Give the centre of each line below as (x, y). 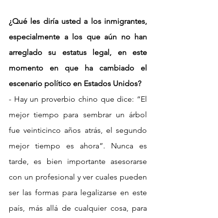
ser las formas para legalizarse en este (78, 192)
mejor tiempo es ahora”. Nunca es (78, 145)
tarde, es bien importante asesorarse (78, 161)
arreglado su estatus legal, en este (78, 52)
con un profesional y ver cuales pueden (78, 177)
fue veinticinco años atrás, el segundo (78, 130)
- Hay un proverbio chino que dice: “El (78, 99)
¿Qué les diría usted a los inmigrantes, (78, 21)
